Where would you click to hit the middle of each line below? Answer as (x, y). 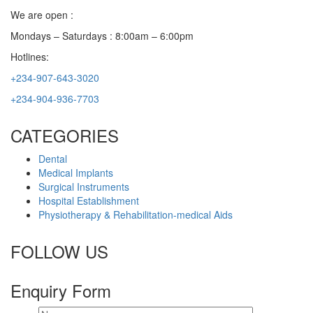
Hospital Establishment (89, 201)
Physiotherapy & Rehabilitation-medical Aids (136, 214)
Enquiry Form (61, 290)
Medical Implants (76, 173)
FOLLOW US (59, 251)
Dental (53, 159)
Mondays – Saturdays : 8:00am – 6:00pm (102, 36)
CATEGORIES (65, 135)
